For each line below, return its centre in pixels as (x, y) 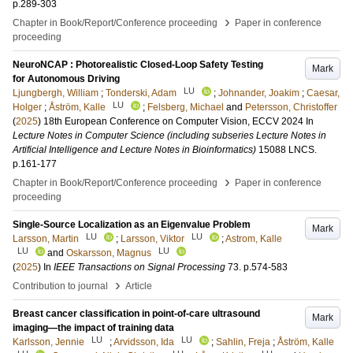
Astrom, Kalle (254, 239)
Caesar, (323, 93)
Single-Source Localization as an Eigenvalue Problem (132, 225)
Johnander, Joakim (259, 93)
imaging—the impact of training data (93, 328)
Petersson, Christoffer (291, 107)
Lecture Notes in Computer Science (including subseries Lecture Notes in (169, 136)
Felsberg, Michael (186, 107)
